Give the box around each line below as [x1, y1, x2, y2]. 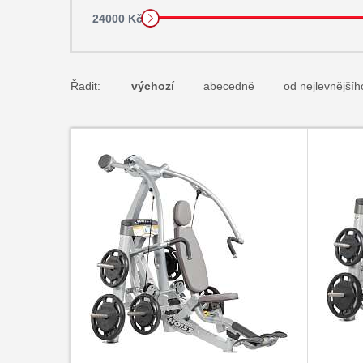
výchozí [130, 79, 174, 92]
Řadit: [70, 79, 100, 92]
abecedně [203, 79, 254, 92]
